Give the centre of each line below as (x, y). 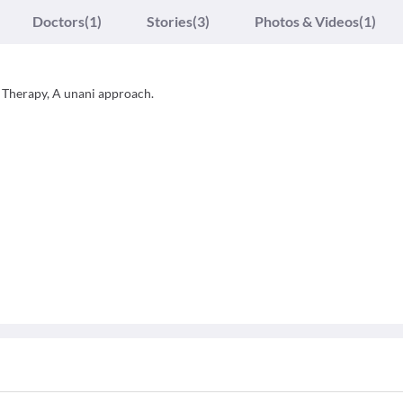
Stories (170, 21)
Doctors (58, 21)
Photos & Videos (307, 21)
